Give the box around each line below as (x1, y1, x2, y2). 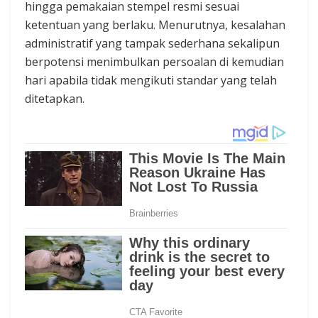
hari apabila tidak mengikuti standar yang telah (25, 72, 277, 89)
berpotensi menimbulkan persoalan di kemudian (25, 54, 284, 70)
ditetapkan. (25, 91, 84, 107)
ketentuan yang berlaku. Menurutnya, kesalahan (25, 17, 285, 33)
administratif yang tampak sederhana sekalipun (25, 35, 280, 52)
